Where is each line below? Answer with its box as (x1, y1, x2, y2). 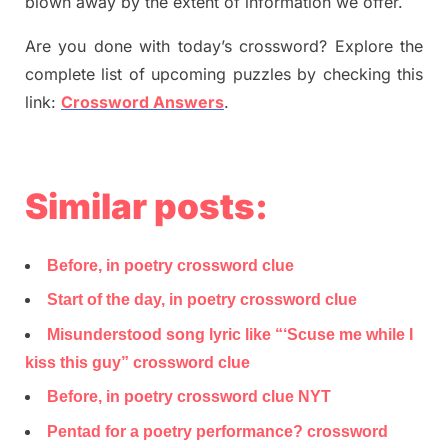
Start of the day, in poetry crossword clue (47, 291, 357, 309)
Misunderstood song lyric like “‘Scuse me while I (47, 325, 413, 343)
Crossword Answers (61, 92, 224, 113)
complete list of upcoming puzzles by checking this (25, 64, 423, 85)
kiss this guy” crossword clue (25, 353, 250, 371)
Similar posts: (25, 184, 268, 227)
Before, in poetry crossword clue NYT (47, 388, 331, 406)
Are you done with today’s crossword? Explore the (25, 36, 423, 57)
